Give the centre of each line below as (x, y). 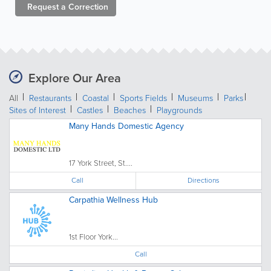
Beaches (130, 110)
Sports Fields (143, 98)
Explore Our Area (75, 78)
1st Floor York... (93, 237)
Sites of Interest (38, 110)
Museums (195, 98)
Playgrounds (179, 110)
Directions (204, 180)
